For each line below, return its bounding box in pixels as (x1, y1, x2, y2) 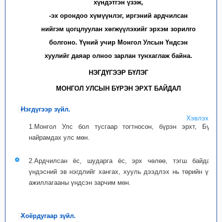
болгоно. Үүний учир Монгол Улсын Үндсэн (49, 39, 188, 46)
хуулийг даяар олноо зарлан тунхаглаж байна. (44, 52, 192, 59)
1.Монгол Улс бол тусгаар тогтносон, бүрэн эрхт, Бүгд (29, 123, 216, 130)
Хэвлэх (186, 114, 209, 122)
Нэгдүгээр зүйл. (21, 106, 70, 113)
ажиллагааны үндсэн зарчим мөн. (29, 179, 131, 186)
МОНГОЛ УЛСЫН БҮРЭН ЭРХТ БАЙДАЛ (56, 85, 181, 92)
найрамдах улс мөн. (29, 134, 90, 141)
